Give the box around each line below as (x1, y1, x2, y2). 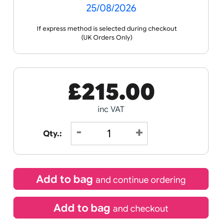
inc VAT (108, 165, 138, 176)
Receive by (82, 28, 165, 49)
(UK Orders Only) (90, 87, 147, 96)
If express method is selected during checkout (40, 77, 197, 86)
